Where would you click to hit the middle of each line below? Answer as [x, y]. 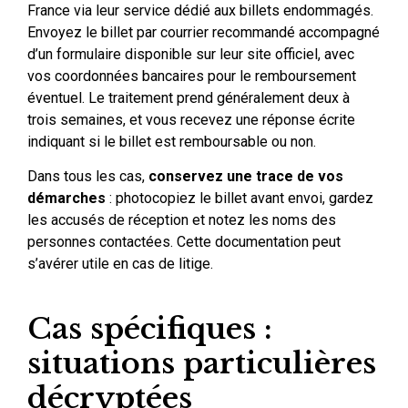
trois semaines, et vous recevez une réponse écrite [191, 119]
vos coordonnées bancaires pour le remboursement [192, 76]
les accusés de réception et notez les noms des [182, 220]
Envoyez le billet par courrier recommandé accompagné [204, 32]
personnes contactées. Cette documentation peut [184, 242]
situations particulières [202, 364]
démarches [66, 199]
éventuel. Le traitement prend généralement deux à [189, 97]
